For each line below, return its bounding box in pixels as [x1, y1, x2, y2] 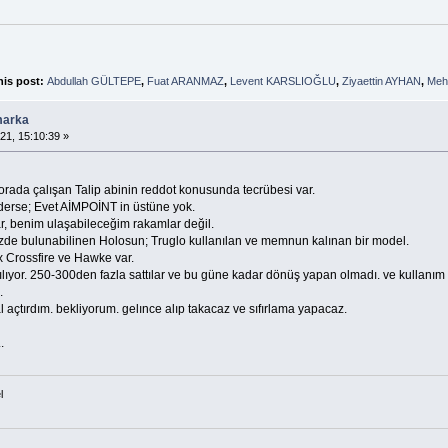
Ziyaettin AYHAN [341, 74, 421, 87]
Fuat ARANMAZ [146, 74, 224, 87]
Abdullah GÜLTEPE [46, 74, 141, 87]
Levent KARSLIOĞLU [229, 74, 336, 87]
